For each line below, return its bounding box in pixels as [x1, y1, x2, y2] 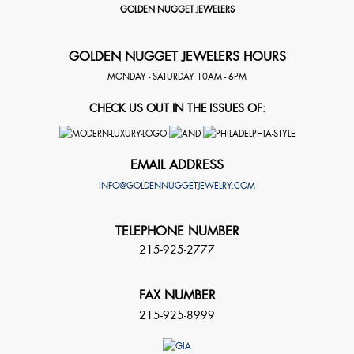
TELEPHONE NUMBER [115, 222, 239, 239]
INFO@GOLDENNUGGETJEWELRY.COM [99, 179, 255, 191]
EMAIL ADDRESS [130, 156, 224, 173]
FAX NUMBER [138, 286, 216, 303]
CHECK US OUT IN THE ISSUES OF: [88, 101, 265, 116]
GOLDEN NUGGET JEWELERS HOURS [68, 48, 286, 66]
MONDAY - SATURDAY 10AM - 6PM [107, 71, 247, 83]
